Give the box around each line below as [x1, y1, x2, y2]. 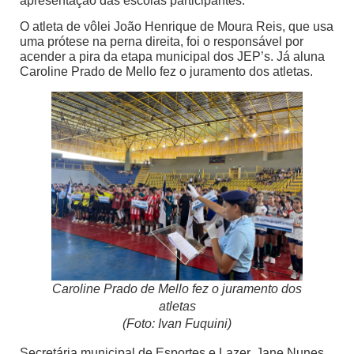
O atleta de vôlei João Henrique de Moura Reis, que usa [20, 20, 333, 34]
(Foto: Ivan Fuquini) [122, 317, 232, 331]
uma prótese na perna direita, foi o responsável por [20, 35, 303, 49]
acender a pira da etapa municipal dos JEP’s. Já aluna [20, 50, 325, 64]
